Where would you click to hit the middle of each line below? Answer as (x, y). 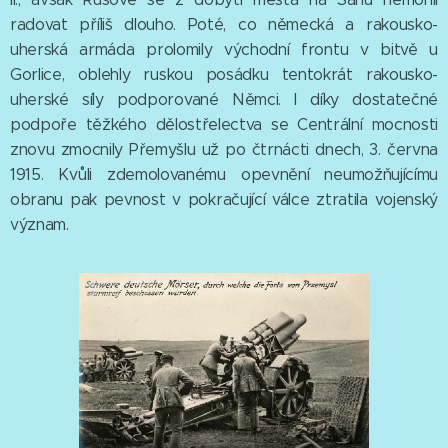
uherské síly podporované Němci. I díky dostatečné (224, 99)
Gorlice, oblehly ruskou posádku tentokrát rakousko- (224, 74)
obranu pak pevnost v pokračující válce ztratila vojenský (224, 199)
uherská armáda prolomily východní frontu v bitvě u (224, 49)
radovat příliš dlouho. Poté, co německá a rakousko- (224, 24)
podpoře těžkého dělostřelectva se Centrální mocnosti (224, 124)
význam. (39, 224)
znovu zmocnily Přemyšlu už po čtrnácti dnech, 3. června (224, 149)
